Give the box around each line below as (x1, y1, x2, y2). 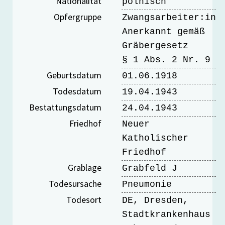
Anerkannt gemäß (122, 27, 205, 37)
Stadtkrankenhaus (122, 209, 210, 220)
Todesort (66, 194, 101, 206)
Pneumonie (122, 179, 172, 190)
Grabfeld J (122, 163, 177, 174)
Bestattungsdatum (29, 101, 101, 114)
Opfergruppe (54, 11, 101, 23)
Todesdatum (53, 85, 101, 97)
